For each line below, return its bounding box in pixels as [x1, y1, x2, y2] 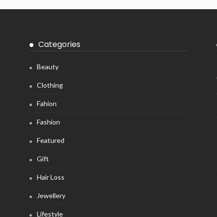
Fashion [36, 117, 60, 126]
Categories [38, 38, 80, 50]
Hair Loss [36, 172, 64, 181]
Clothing [36, 80, 63, 89]
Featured [36, 136, 64, 144]
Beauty [36, 62, 59, 71]
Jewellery [36, 191, 65, 200]
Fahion [36, 99, 57, 108]
